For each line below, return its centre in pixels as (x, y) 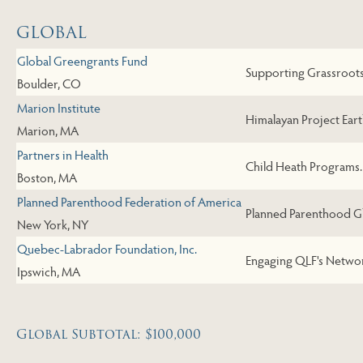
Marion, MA (48, 130)
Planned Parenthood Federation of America (129, 202)
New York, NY (53, 224)
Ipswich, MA (49, 271)
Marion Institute (59, 108)
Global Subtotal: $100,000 (109, 335)
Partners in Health (63, 155)
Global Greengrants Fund (82, 61)
